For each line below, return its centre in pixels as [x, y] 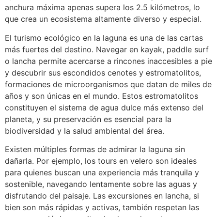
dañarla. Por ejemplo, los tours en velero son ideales [101, 161]
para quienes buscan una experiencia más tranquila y [102, 172]
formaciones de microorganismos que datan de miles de [108, 84]
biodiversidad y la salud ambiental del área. [85, 131]
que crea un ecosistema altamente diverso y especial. [103, 19]
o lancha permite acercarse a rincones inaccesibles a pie [108, 61]
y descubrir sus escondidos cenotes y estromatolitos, [103, 72]
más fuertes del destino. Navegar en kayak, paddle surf [107, 49]
